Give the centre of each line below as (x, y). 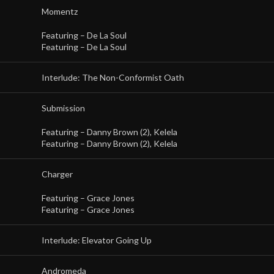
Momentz (60, 11)
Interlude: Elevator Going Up (97, 240)
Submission (63, 108)
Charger (57, 174)
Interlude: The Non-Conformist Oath (113, 77)
